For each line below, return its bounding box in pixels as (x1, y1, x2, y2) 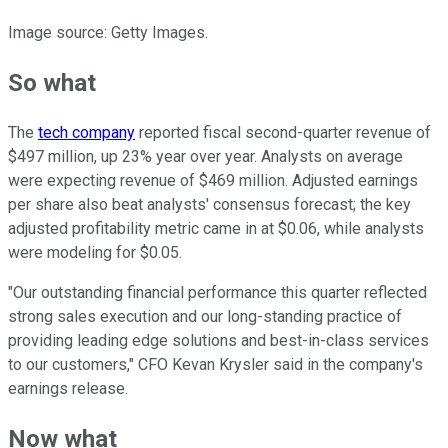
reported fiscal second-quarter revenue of (135, 123, 431, 143)
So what (8, 69, 96, 98)
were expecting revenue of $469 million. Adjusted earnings (8, 171, 418, 191)
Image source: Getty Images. (8, 23, 208, 43)
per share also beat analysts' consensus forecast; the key (8, 195, 411, 215)
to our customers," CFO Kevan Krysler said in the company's (8, 355, 423, 375)
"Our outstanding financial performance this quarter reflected (8, 283, 427, 303)
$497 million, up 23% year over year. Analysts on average (8, 147, 403, 167)
